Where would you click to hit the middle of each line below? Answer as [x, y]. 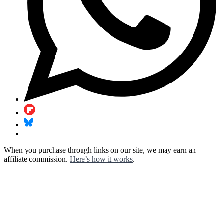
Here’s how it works [101, 159]
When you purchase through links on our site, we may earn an [100, 150]
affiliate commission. [37, 159]
